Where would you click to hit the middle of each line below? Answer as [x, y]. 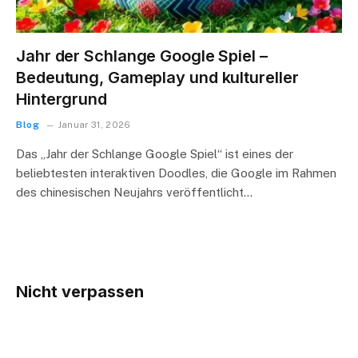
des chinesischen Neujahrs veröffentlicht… [134, 192]
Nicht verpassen [80, 291]
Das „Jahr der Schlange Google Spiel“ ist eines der [155, 153]
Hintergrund [62, 99]
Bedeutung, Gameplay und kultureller [157, 77]
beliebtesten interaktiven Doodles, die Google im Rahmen [176, 173]
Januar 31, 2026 [94, 124]
